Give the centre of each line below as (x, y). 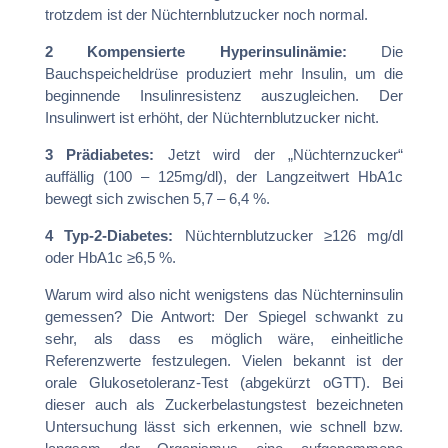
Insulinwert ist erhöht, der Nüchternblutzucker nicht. (211, 117)
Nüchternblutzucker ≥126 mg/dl (288, 235)
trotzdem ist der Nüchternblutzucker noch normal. (206, 14)
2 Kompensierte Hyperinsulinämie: (213, 51)
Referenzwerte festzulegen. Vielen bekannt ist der (224, 360)
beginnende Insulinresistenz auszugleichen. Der (224, 95)
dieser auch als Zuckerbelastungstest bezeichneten (224, 404)
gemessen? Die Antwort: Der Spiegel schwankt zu (224, 316)
